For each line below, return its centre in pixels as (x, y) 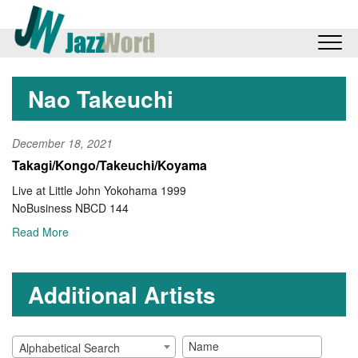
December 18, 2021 (62, 143)
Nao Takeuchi (101, 99)
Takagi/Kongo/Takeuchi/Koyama (109, 165)
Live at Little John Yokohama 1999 (99, 191)
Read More (40, 231)
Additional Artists (122, 294)
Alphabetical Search (70, 347)
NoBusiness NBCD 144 (70, 208)
